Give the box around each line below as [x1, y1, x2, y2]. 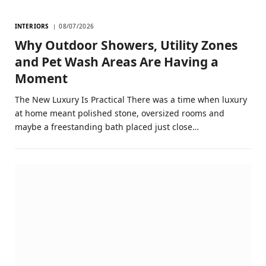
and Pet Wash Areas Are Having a [15, 53, 218, 70]
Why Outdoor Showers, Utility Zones [15, 36, 237, 53]
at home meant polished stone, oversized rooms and [15, 107, 224, 119]
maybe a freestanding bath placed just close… [15, 121, 199, 132]
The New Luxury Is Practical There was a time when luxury [15, 93, 247, 105]
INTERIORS [15, 21, 49, 30]
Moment [15, 69, 68, 87]
